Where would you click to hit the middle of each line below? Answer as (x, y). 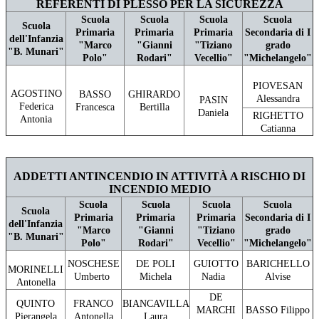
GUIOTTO (216, 264)
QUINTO (36, 304)
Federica (36, 107)
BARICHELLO (278, 264)
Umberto (93, 277)
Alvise (278, 277)
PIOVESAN (278, 86)
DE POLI (156, 264)
